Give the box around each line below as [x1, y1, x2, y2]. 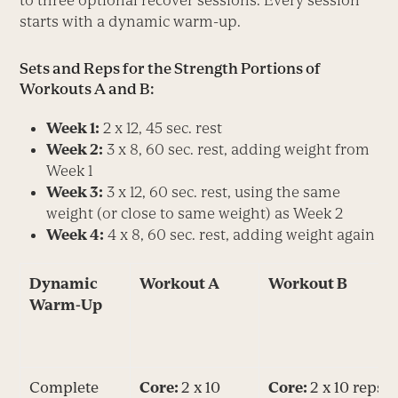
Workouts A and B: [20, 79, 155, 98]
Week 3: [46, 182, 104, 201]
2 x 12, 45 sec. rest [99, 118, 223, 137]
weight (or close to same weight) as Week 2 [46, 203, 344, 222]
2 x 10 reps [310, 378, 385, 396]
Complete [29, 378, 99, 396]
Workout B [268, 274, 348, 292]
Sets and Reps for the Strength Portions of [20, 59, 322, 77]
